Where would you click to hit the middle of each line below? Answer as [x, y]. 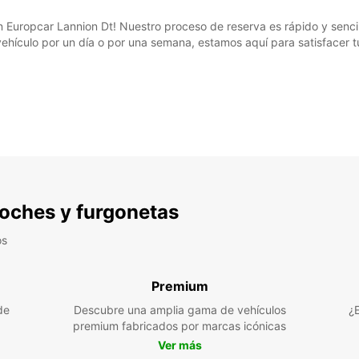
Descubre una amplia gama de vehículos [179, 310]
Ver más [179, 345]
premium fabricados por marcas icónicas [179, 326]
